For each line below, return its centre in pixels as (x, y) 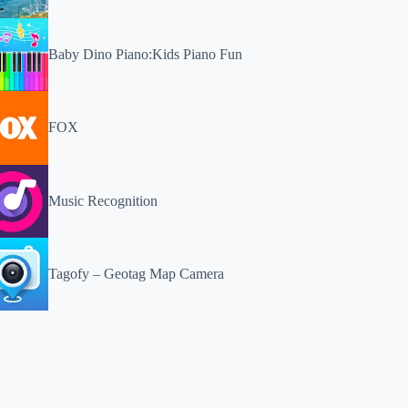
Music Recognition (103, 200)
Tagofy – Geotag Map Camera (137, 273)
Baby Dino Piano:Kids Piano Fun (146, 55)
